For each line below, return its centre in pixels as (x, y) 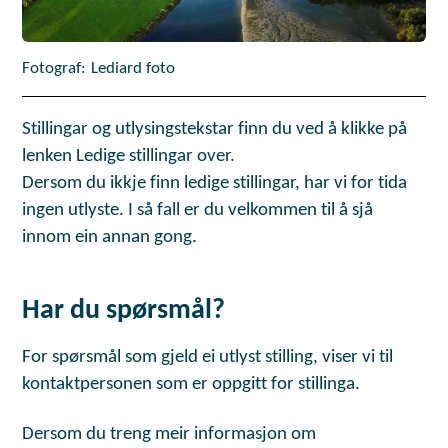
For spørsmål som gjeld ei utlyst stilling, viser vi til (208, 358)
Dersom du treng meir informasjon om (169, 435)
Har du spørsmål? (124, 311)
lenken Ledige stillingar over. (129, 156)
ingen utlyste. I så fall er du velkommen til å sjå (198, 210)
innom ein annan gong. (110, 237)
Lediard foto (133, 69)
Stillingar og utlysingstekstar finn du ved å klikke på (215, 129)
